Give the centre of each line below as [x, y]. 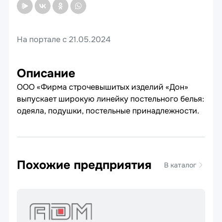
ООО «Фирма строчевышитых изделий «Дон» [103, 87]
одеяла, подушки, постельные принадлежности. [108, 111]
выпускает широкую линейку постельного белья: [111, 99]
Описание [46, 73]
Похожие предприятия [84, 165]
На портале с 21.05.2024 [64, 39]
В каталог [180, 165]
